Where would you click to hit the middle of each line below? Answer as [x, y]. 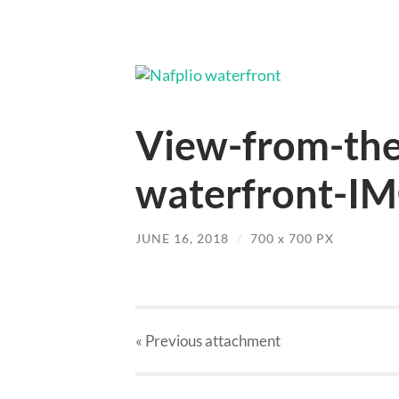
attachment [241, 341]
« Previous [169, 341]
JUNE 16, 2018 [182, 238]
